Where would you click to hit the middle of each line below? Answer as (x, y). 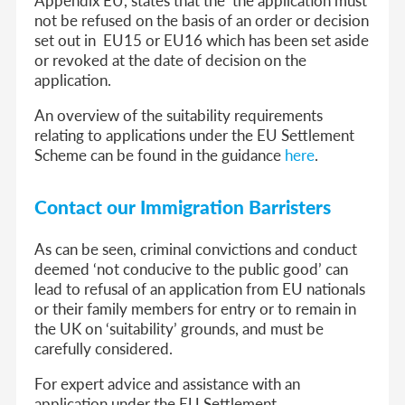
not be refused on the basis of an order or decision (202, 19)
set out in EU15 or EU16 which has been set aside (202, 39)
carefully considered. (104, 348)
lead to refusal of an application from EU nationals (200, 288)
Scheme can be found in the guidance (160, 154)
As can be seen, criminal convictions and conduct (196, 248)
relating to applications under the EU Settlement (195, 134)
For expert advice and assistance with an (168, 383)
